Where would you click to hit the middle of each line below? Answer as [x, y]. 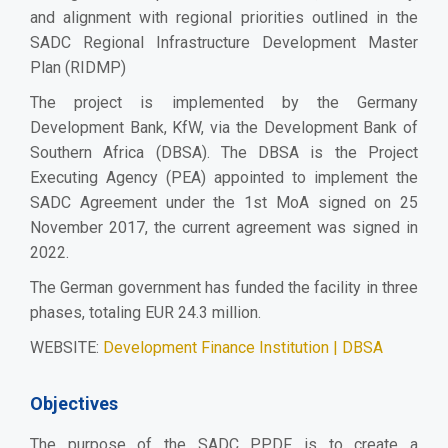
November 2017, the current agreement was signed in [224, 228]
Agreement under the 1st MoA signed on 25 [248, 203]
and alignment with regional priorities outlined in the [224, 18]
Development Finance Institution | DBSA [243, 348]
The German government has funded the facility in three [224, 288]
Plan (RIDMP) [78, 68]
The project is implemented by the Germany [224, 103]
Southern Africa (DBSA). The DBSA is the [199, 153]
